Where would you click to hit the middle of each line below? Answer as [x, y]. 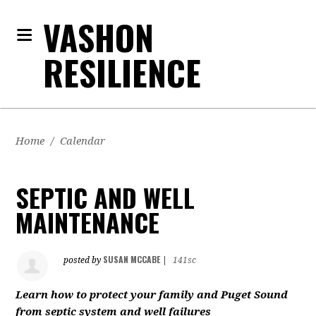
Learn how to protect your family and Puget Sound [152, 295]
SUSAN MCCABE [132, 259]
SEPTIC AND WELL [105, 197]
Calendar [83, 141]
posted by [84, 260]
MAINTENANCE [88, 222]
